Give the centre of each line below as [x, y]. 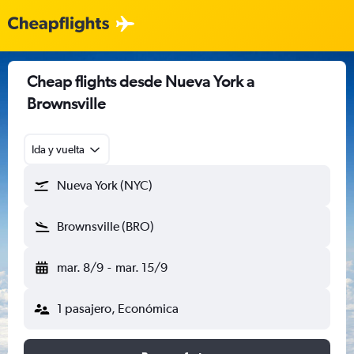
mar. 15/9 [141, 267]
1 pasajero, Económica [118, 309]
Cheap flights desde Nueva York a [141, 81]
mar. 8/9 [80, 267]
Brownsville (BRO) [105, 226]
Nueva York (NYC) [105, 185]
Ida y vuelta [58, 149]
